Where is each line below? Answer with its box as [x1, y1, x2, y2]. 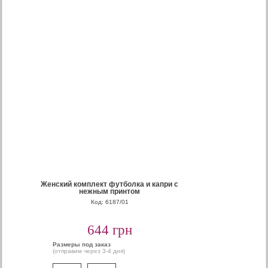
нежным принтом [79, 187, 141, 196]
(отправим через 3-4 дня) [53, 248, 126, 254]
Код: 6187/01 [90, 199, 129, 205]
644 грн [87, 223, 132, 237]
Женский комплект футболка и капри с [41, 180, 179, 188]
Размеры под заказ [53, 241, 111, 248]
